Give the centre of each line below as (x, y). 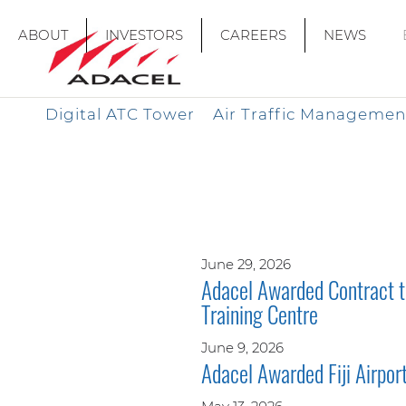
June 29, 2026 (246, 264)
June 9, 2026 (242, 347)
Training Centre (260, 314)
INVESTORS (144, 35)
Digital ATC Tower (120, 114)
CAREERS (253, 35)
